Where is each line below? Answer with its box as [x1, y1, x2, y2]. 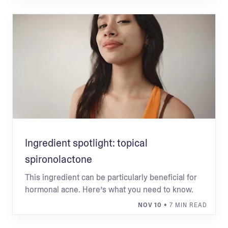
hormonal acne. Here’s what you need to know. [25, 184, 193, 195]
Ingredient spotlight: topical [25, 136, 148, 150]
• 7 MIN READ [162, 201, 207, 209]
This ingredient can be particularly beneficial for [25, 172, 197, 183]
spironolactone [25, 153, 92, 166]
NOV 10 [138, 201, 162, 209]
